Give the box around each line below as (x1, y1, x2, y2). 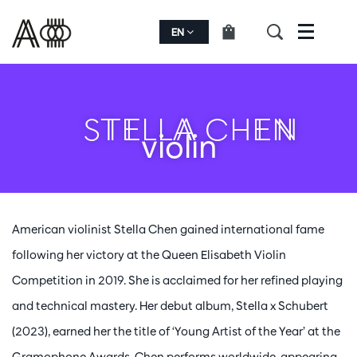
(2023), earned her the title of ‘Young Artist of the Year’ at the (12, 324, 340, 339)
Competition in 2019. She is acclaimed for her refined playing (12, 273, 343, 288)
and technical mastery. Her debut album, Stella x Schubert (12, 298, 328, 313)
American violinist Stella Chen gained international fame (12, 222, 324, 237)
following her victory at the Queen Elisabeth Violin (12, 247, 286, 262)
